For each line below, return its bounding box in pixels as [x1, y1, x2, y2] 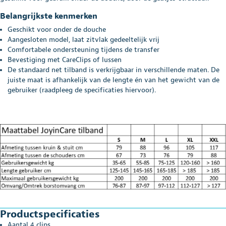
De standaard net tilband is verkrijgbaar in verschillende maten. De [8, 65, 219, 74]
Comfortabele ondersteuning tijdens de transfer [8, 45, 159, 54]
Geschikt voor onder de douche [8, 25, 106, 34]
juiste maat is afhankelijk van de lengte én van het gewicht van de [8, 75, 219, 84]
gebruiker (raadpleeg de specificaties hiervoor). [8, 85, 156, 94]
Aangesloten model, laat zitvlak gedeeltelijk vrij [8, 35, 159, 44]
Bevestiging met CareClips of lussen [8, 55, 122, 64]
